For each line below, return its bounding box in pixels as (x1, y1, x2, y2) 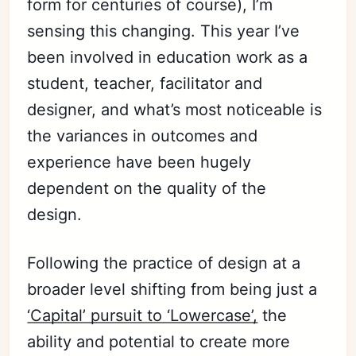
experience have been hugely (27, 153, 252, 172)
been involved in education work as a (27, 48, 308, 67)
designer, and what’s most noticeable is (27, 100, 323, 119)
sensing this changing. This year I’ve (27, 21, 300, 41)
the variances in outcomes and (27, 126, 258, 145)
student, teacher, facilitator (27, 74, 235, 93)
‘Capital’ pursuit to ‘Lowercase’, (27, 306, 258, 325)
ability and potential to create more (27, 332, 291, 351)
